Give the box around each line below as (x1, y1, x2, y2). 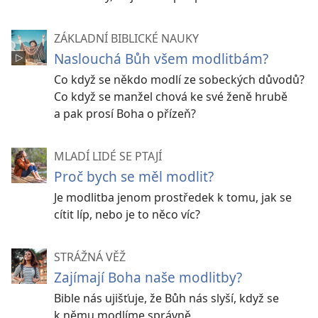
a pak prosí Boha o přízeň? (54, 105, 196, 121)
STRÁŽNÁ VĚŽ (54, 248, 126, 265)
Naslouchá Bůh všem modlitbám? (54, 48, 268, 68)
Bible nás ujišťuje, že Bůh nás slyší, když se (54, 290, 279, 306)
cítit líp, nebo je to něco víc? (54, 206, 200, 222)
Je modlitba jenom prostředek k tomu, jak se (54, 189, 292, 205)
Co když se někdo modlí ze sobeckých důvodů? (54, 71, 305, 87)
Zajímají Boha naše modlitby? (54, 267, 242, 287)
